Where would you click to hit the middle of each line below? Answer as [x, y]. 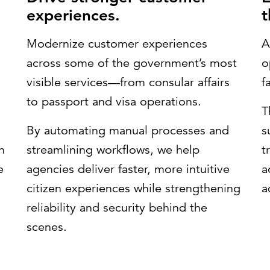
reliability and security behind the [117, 208]
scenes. [47, 227]
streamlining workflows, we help [113, 150]
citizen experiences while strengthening [133, 188]
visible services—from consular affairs [128, 82]
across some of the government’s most [132, 63]
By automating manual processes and [128, 130]
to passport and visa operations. [114, 102]
